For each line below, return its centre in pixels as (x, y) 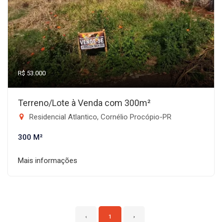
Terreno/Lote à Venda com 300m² (84, 103)
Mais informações (48, 161)
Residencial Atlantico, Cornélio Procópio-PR (99, 117)
